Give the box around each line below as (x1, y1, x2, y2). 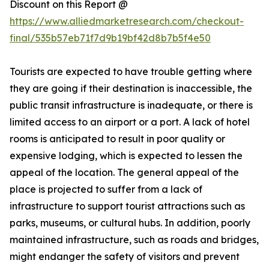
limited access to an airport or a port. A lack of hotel (10, 116, 250, 128)
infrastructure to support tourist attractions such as (10, 200, 245, 213)
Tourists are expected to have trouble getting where (10, 65, 252, 78)
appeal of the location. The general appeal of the (10, 166, 239, 179)
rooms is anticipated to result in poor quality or (10, 133, 225, 145)
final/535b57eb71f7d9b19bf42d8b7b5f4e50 (10, 32, 211, 44)
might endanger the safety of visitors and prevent (10, 250, 240, 263)
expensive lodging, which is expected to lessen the (10, 150, 243, 162)
